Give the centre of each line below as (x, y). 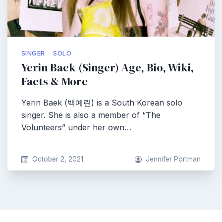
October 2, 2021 (57, 159)
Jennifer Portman (173, 159)
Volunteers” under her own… (76, 127)
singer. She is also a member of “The (91, 115)
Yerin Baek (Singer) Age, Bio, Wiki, (108, 68)
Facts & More (55, 82)
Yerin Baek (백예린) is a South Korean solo (102, 103)
